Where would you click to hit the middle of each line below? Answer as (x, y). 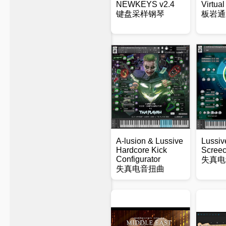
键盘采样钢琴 (140, 14)
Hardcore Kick (142, 150)
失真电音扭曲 (140, 169)
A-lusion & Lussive (150, 141)
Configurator (138, 159)
